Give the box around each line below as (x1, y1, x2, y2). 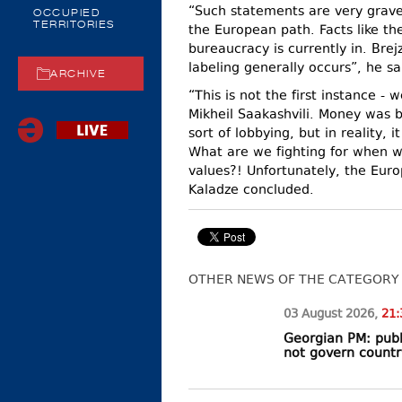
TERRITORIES (33, 21, 115, 31)
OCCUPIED (33, 9, 100, 19)
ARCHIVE (50, 70, 107, 80)
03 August (284, 306, 346, 325)
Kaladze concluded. (188, 181, 314, 201)
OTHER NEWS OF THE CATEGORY (188, 272, 399, 287)
